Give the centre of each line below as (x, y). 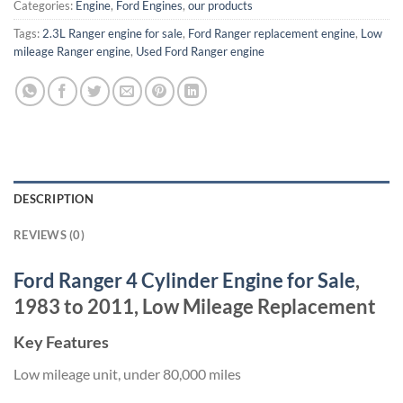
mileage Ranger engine (72, 51)
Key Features (61, 341)
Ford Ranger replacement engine (272, 33)
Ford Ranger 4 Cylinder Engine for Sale (184, 280)
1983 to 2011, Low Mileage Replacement (195, 306)
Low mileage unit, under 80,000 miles (127, 373)
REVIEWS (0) (49, 234)
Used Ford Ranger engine (200, 51)
